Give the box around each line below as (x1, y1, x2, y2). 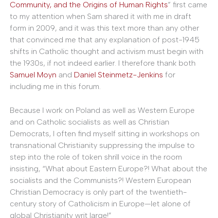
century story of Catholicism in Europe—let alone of (10, 199, 191, 209)
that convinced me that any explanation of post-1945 (10, 35, 200, 44)
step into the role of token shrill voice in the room (10, 152, 182, 162)
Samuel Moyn (10, 70, 56, 79)
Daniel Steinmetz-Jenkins (74, 70, 163, 79)
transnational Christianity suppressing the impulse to (10, 141, 195, 150)
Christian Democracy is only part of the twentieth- (10, 187, 187, 197)
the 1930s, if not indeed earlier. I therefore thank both (10, 58, 196, 68)
